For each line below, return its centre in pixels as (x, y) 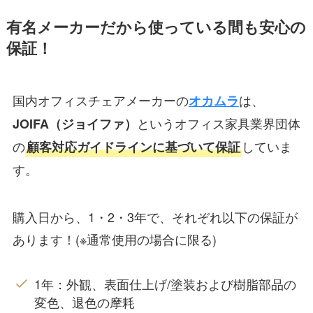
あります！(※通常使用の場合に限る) (114, 239)
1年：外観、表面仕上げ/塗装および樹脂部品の (166, 284)
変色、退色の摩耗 (85, 302)
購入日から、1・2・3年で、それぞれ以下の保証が (155, 216)
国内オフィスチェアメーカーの (100, 100)
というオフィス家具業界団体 (218, 123)
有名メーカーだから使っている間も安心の (156, 27)
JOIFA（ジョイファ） (74, 123)
